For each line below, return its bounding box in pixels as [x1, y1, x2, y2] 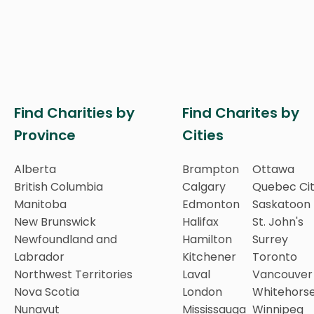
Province [14, 125, 76, 145]
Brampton [182, 161, 239, 177]
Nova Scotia [14, 283, 79, 300]
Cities [182, 125, 224, 145]
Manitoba [14, 196, 67, 212]
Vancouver [252, 266, 313, 282]
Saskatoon [252, 196, 310, 212]
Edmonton [182, 196, 240, 212]
